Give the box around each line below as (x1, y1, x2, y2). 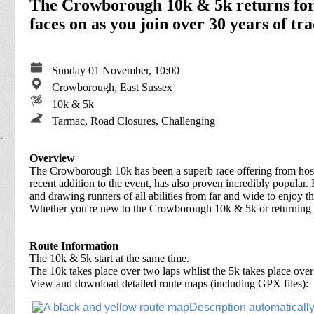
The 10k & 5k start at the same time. (29, 252, 189, 264)
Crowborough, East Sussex (43, 81, 172, 93)
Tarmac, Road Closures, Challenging (43, 114, 215, 127)
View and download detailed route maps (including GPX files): (29, 277, 308, 289)
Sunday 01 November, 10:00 (46, 64, 179, 76)
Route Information (29, 239, 118, 252)
